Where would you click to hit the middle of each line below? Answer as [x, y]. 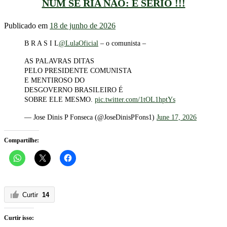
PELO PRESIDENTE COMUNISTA [78, 71]
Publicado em [27, 26]
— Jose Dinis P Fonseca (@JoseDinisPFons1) [90, 118]
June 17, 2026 [177, 118]
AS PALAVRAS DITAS [59, 61]
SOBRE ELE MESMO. [60, 100]
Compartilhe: [22, 141]
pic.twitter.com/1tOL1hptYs [135, 100]
